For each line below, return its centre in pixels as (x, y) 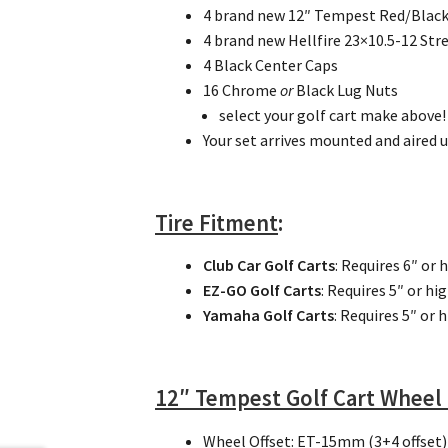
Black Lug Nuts (346, 90)
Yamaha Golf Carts (269, 315)
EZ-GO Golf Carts (262, 290)
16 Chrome (242, 90)
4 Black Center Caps (271, 65)
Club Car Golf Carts (269, 265)
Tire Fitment (217, 223)
